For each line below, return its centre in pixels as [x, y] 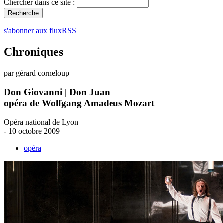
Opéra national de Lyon [41, 122]
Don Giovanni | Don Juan [57, 92]
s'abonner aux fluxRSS [40, 30]
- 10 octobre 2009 [32, 131]
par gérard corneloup [37, 73]
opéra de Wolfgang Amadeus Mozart [79, 103]
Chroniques [34, 52]
